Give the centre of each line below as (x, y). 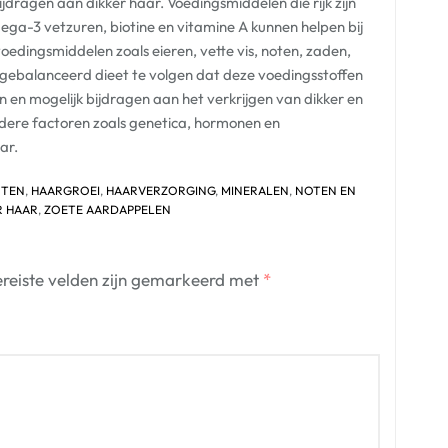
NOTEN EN (325, 190)
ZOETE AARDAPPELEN (107, 209)
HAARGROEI (65, 190)
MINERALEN (255, 190)
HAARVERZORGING (160, 190)
